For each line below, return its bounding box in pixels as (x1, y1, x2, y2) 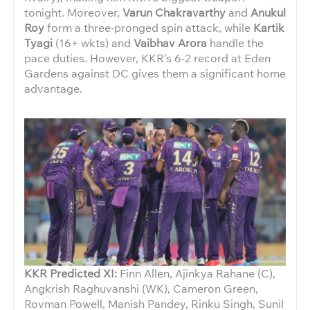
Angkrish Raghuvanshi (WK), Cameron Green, (24, 281, 258, 296)
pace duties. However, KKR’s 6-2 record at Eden (24, 50, 271, 65)
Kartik (253, 19, 284, 35)
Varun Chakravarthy (122, 4, 226, 19)
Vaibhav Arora (134, 35, 207, 50)
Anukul (250, 4, 286, 19)
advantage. (24, 80, 82, 95)
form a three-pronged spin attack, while (44, 19, 253, 35)
